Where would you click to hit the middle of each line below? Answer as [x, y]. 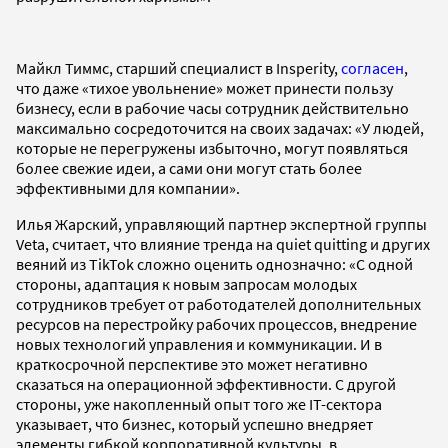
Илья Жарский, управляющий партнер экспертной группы [221, 223]
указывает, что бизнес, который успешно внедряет [194, 423]
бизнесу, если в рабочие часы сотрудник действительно [212, 107]
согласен [372, 67]
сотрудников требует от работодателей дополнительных [218, 303]
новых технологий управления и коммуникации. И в [199, 343]
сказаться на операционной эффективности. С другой [206, 383]
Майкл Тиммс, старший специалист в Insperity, [178, 67]
